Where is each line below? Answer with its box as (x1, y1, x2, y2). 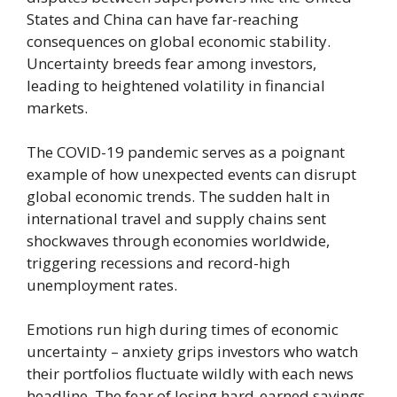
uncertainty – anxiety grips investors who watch (27, 340, 358, 362)
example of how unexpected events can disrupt (27, 163, 356, 184)
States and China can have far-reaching (27, 8, 299, 29)
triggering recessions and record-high (27, 252, 290, 273)
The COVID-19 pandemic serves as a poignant (27, 141, 345, 162)
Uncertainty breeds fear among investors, (27, 52, 316, 74)
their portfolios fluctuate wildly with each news (27, 362, 354, 384)
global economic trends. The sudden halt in (27, 185, 330, 206)
